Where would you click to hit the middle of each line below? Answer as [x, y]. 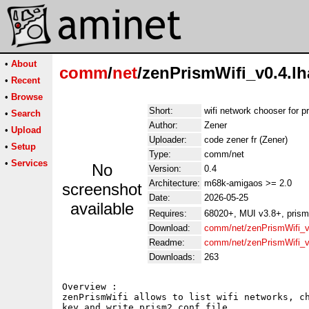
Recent [26, 80]
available [102, 209]
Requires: [168, 213]
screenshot [102, 189]
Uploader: [168, 140]
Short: [161, 111]
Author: [163, 125]
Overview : [90, 287]
